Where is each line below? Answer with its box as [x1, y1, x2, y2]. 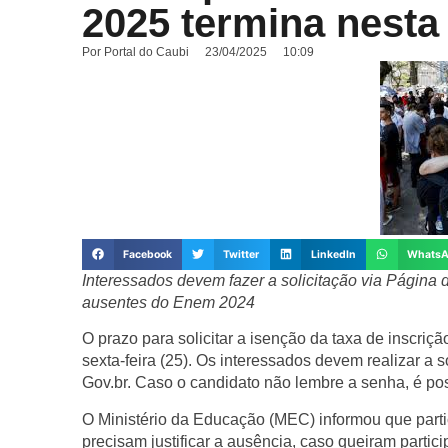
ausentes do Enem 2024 [82, 294, 255, 312]
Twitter [223, 247, 260, 261]
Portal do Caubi [101, 44, 189, 59]
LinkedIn [310, 247, 356, 261]
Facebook [122, 247, 172, 261]
